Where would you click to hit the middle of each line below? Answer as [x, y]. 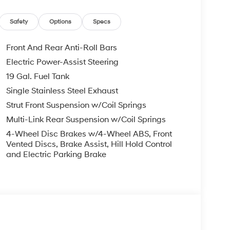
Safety [19, 22]
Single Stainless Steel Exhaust [62, 91]
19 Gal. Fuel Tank [37, 77]
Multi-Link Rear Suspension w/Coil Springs [86, 120]
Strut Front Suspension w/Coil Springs [76, 106]
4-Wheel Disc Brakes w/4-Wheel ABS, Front [89, 134]
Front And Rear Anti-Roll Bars [61, 48]
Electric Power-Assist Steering [62, 62]
